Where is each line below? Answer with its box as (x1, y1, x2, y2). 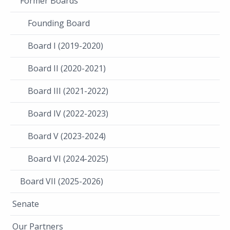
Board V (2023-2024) (28, 130, 106, 142)
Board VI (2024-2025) (28, 152, 108, 164)
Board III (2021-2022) (28, 85, 108, 97)
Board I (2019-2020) (28, 40, 103, 51)
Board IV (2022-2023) (28, 107, 108, 119)
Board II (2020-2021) (28, 62, 106, 74)
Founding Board (28, 17, 90, 29)
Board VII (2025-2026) (20, 175, 103, 187)
